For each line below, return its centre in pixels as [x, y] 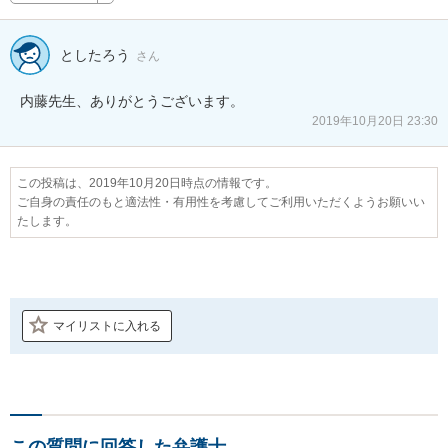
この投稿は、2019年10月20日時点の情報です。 [147, 182]
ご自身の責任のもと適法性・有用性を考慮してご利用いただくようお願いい [221, 201]
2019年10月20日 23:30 [375, 120]
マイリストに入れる [107, 325]
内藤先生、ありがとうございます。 [132, 100]
